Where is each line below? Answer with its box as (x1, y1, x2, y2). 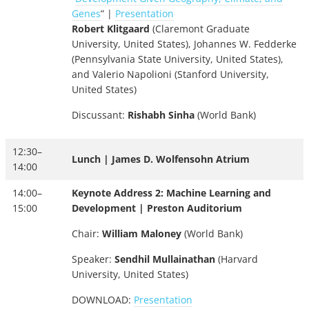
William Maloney (102, 227, 181, 241)
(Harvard (215, 252, 258, 266)
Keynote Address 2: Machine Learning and (72, 186, 271, 200)
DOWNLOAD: (72, 293, 134, 307)
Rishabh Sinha (128, 108, 195, 122)
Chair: (72, 227, 102, 241)
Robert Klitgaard (72, 22, 150, 36)
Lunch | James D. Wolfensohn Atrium (72, 152, 250, 166)
